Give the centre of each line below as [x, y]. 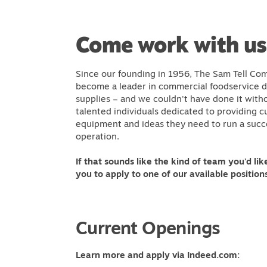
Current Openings [148, 228]
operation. [99, 136]
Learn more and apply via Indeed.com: [158, 255]
